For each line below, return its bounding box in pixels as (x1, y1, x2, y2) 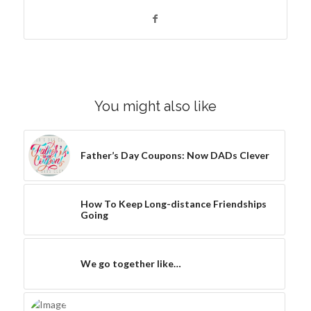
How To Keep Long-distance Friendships (80, 197, 267, 210)
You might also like (94, 97, 217, 115)
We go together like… (80, 257, 181, 269)
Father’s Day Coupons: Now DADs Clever (80, 149, 269, 161)
